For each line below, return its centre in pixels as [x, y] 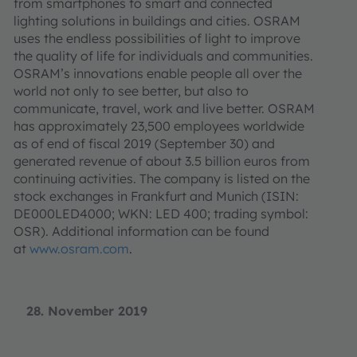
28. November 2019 [87, 310]
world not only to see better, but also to [131, 90]
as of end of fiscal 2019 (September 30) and [144, 143]
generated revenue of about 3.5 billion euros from [162, 161]
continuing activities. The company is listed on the [162, 178]
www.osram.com [79, 248]
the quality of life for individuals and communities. [163, 55]
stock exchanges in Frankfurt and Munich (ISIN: [156, 196]
